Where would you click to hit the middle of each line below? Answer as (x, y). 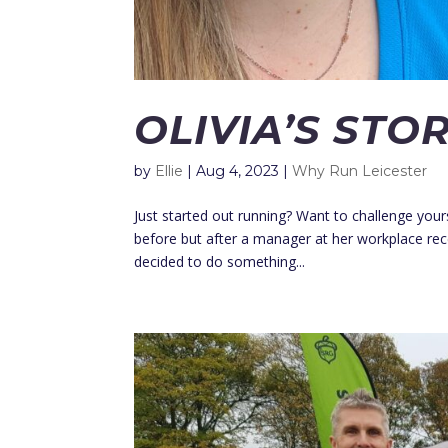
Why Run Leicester (360, 170)
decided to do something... (220, 261)
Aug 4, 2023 (238, 170)
